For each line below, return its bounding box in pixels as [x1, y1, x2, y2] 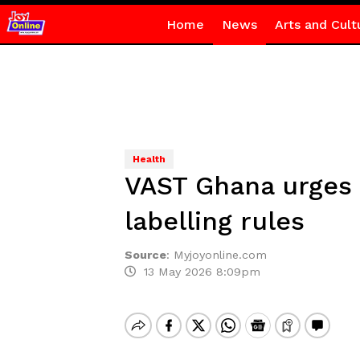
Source [124, 248, 166, 261]
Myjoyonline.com [173, 248, 267, 261]
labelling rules [124, 206, 305, 236]
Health [132, 153, 166, 165]
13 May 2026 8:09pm [135, 265, 260, 278]
